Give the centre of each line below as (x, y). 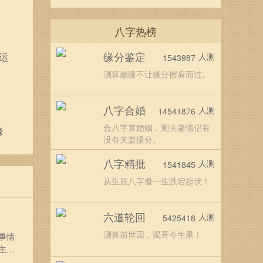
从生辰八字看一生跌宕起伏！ (157, 181)
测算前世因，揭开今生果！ (153, 234)
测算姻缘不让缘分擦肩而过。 (157, 74)
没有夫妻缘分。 (132, 139)
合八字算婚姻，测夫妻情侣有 (157, 127)
